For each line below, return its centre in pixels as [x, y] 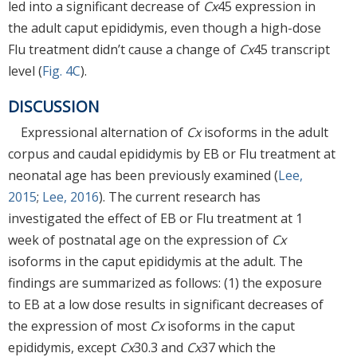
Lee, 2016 [71, 197]
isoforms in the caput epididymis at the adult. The [155, 262]
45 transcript [292, 49]
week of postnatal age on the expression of [140, 240]
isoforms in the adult [265, 133]
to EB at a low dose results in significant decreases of [166, 305]
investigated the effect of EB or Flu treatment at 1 [155, 219]
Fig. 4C [61, 71]
